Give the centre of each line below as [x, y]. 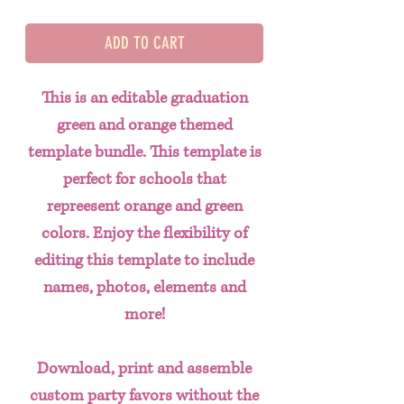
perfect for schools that [144, 179]
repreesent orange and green [144, 206]
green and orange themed [144, 125]
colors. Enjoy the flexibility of [144, 233]
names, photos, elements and [144, 287]
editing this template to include [144, 260]
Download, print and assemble [144, 368]
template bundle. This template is [144, 152]
